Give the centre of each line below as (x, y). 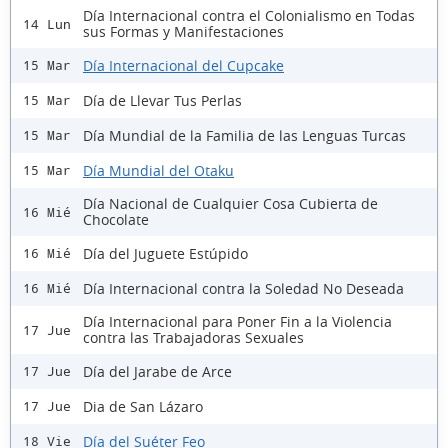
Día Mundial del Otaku (158, 170)
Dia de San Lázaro (143, 406)
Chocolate (116, 220)
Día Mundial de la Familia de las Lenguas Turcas (244, 135)
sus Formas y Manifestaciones (183, 32)
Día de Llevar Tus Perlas (162, 100)
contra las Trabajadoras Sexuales (193, 338)
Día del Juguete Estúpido (165, 253)
